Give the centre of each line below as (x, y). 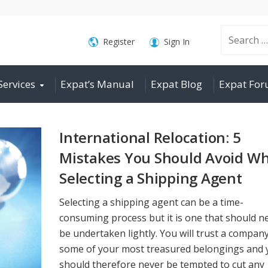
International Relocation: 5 (150, 137)
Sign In (176, 42)
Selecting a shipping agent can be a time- (151, 202)
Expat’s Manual (97, 84)
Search (215, 40)
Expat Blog (176, 84)
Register (118, 42)
